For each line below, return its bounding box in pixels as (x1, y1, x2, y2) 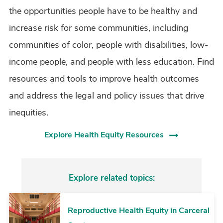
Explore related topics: (68, 172, 155, 184)
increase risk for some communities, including (9, 22, 189, 34)
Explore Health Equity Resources (44, 129, 164, 140)
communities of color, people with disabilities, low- (9, 39, 209, 51)
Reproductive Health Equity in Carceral (67, 205, 210, 216)
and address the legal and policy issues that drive (9, 90, 204, 102)
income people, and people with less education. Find (9, 56, 214, 68)
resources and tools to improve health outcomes (9, 73, 199, 85)
